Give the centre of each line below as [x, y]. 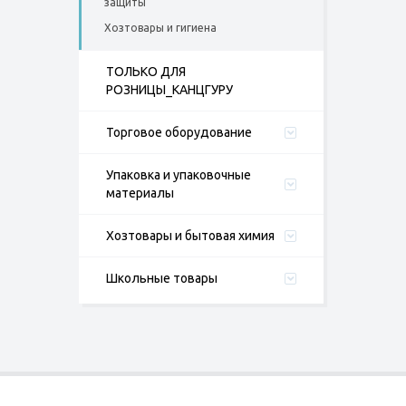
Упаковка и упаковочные [179, 175]
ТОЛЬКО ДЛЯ [146, 72]
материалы [140, 193]
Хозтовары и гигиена [160, 28]
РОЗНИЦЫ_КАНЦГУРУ [169, 90]
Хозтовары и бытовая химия [190, 236]
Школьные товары [162, 278]
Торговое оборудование [179, 132]
